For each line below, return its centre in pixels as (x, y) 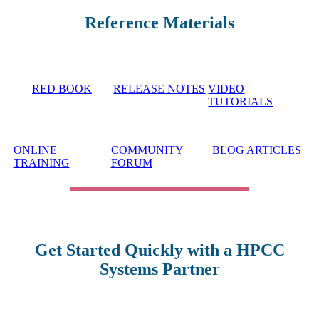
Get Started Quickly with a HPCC (159, 250)
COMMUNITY (147, 150)
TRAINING (41, 163)
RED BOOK (62, 89)
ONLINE (35, 150)
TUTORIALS (241, 102)
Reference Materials (159, 23)
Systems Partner (159, 270)
